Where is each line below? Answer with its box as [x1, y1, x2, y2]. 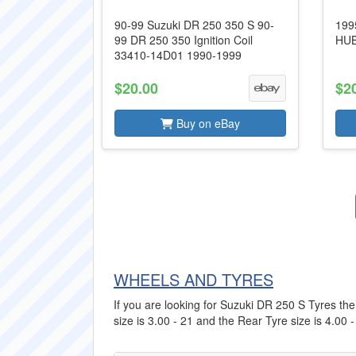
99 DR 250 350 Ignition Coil [114, 32, 253, 48]
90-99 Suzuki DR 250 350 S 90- [114, 17, 274, 33]
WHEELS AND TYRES [114, 268, 273, 291]
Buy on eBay [172, 115, 240, 131]
